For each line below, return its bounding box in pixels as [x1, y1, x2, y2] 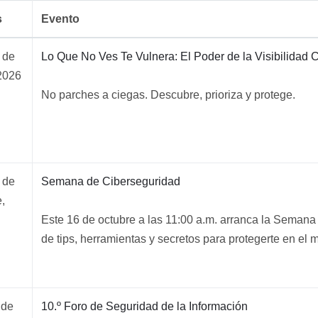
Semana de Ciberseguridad [41, 175, 180, 187]
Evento [41, 13, 79, 25]
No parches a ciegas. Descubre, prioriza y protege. [41, 89, 295, 101]
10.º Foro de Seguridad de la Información [41, 300, 248, 312]
